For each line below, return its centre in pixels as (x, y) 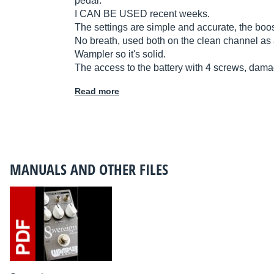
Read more (97, 91)
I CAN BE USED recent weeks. (142, 14)
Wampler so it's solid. (120, 54)
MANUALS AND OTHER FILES (89, 169)
